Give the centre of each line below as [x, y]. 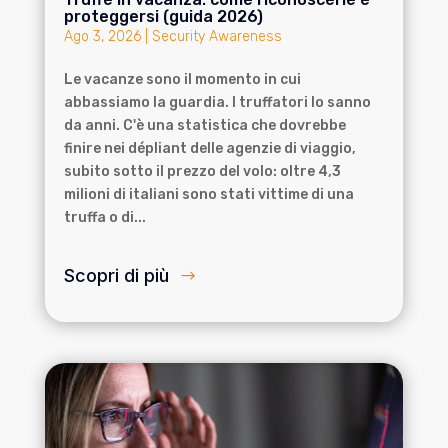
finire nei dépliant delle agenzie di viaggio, [209, 148]
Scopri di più [116, 275]
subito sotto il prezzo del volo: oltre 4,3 [202, 171]
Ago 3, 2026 [102, 36]
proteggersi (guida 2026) [165, 16]
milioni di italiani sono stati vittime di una [208, 194]
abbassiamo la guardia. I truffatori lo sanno [217, 102]
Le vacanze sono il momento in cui [182, 79]
